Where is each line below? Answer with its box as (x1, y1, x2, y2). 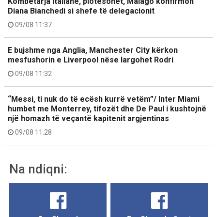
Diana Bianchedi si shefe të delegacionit (8, 6, 155, 15)
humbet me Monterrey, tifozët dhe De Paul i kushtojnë (8, 104, 206, 113)
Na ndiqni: (9, 162, 67, 176)
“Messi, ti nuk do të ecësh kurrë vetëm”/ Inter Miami (8, 94, 200, 104)
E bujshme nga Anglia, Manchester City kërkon (8, 46, 178, 55)
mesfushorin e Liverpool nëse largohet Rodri (8, 55, 173, 64)
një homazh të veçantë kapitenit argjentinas (8, 114, 169, 123)
